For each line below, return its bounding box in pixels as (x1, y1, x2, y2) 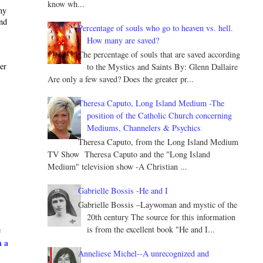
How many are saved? (87, 35, 160, 46)
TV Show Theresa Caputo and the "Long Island (47, 148, 210, 160)
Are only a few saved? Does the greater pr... (47, 73, 194, 85)
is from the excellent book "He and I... (87, 223, 215, 235)
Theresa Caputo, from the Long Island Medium (78, 136, 239, 147)
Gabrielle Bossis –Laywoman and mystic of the (78, 198, 238, 210)
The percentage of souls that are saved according (78, 49, 241, 60)
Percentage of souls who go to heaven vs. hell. (78, 22, 234, 34)
